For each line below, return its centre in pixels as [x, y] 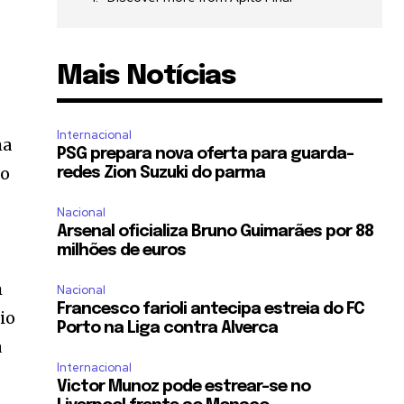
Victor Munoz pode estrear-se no [184, 387]
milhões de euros [122, 251]
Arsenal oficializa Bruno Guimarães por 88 [216, 232]
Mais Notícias [147, 77]
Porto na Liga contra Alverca [168, 329]
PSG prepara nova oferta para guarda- [206, 155]
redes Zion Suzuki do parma [161, 174]
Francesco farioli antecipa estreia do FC [211, 310]
